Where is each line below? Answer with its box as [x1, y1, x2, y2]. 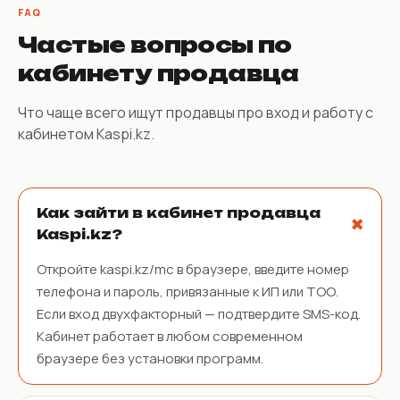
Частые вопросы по [18, 30, 292, 58]
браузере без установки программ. [37, 348, 263, 368]
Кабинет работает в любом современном [37, 326, 303, 346]
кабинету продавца [18, 59, 299, 87]
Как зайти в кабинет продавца [37, 204, 321, 221]
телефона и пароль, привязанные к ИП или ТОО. [37, 281, 338, 301]
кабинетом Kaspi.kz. [18, 123, 154, 144]
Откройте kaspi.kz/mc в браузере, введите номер [37, 259, 349, 279]
